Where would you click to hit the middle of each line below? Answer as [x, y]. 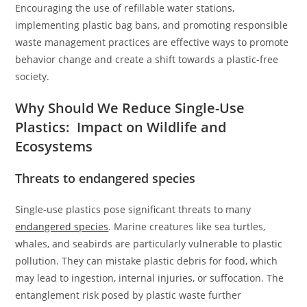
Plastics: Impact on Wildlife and [121, 127]
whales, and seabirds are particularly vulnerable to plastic [149, 244]
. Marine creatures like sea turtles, [187, 227]
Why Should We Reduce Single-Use [130, 108]
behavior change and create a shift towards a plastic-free [147, 60]
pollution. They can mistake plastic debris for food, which [147, 261]
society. [33, 77]
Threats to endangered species [106, 179]
